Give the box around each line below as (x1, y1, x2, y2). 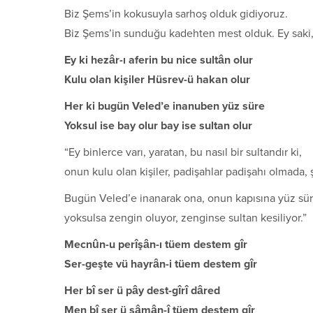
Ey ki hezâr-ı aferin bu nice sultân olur (64, 52, 253, 67)
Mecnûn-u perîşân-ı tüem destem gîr (64, 237, 247, 252)
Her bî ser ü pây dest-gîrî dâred (64, 283, 220, 298)
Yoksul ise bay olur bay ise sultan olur (64, 118, 252, 133)
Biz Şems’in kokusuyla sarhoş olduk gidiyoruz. (64, 6, 288, 21)
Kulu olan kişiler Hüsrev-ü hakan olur (64, 72, 250, 87)
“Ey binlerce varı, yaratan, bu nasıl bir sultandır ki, (64, 145, 302, 159)
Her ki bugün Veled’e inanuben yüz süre (64, 99, 265, 113)
